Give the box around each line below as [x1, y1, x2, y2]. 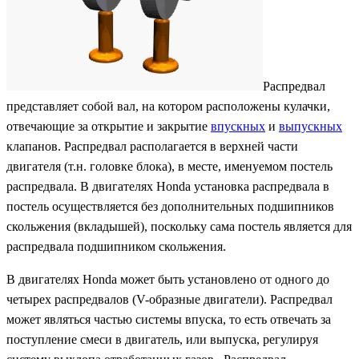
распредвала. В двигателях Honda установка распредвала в [6, 179, 329, 194]
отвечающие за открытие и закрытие [6, 119, 211, 134]
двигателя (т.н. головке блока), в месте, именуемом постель [6, 159, 333, 174]
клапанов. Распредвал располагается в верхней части [6, 139, 298, 154]
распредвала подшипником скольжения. [6, 240, 226, 254]
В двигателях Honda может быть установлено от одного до [6, 272, 329, 287]
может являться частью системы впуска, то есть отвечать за [6, 313, 331, 327]
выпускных [279, 119, 342, 134]
